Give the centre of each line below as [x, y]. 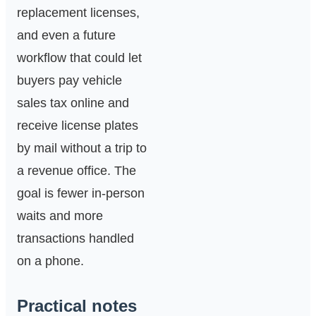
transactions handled [75, 239]
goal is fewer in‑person [81, 194]
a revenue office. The [77, 171]
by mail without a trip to [82, 148]
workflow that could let [79, 58]
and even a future [66, 36]
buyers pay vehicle [69, 81]
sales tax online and [73, 103]
